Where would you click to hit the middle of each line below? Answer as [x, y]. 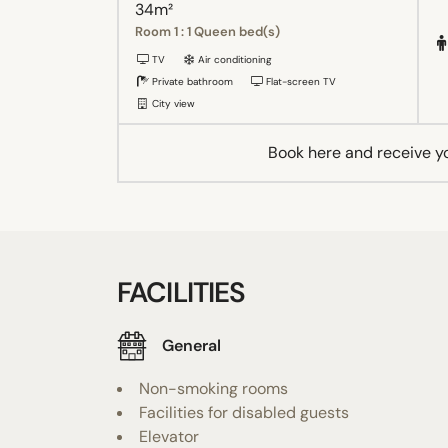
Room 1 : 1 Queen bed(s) [207, 31]
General [191, 346]
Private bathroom [191, 81]
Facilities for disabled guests [244, 412]
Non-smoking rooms [213, 388]
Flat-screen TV [299, 81]
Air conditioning [233, 59]
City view [172, 103]
